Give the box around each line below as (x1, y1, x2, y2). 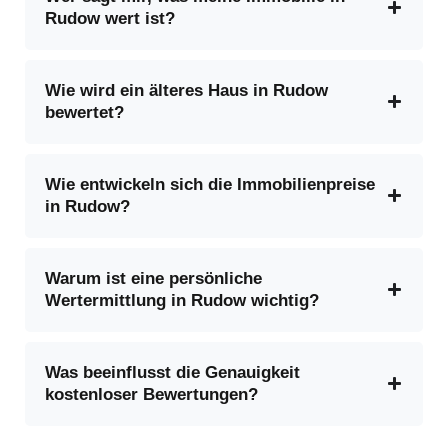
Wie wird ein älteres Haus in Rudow (45, 80, 328, 100)
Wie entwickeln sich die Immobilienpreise (45, 174, 375, 194)
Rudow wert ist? (45, 8, 175, 28)
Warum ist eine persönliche (45, 268, 262, 288)
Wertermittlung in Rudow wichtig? (45, 290, 319, 310)
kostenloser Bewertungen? (45, 384, 258, 404)
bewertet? (45, 102, 124, 122)
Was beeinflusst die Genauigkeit (45, 362, 300, 382)
